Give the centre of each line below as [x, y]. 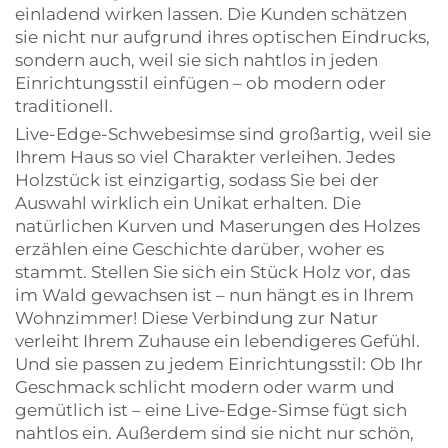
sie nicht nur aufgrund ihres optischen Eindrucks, [222, 37]
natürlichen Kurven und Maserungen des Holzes [217, 226]
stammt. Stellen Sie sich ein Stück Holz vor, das [212, 272]
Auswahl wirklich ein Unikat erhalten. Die [188, 203]
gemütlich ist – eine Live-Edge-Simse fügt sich [211, 410]
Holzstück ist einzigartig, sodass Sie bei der [197, 180]
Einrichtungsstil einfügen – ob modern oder [200, 83]
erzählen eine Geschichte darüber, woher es [199, 249]
